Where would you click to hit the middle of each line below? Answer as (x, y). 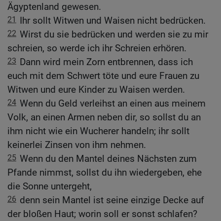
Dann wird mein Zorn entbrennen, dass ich (106, 62)
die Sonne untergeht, (50, 186)
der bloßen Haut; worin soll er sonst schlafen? (102, 214)
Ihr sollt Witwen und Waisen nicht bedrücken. (113, 20)
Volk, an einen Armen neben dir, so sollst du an (104, 117)
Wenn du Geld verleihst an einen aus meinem (113, 103)
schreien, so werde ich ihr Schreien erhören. (97, 48)
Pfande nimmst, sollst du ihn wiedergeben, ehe (105, 172)
